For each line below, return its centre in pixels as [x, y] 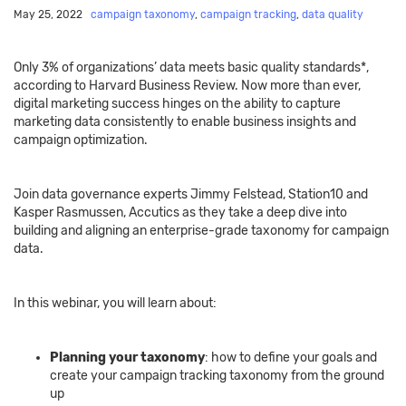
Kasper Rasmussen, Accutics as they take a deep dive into [180, 213]
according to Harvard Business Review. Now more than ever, [187, 86]
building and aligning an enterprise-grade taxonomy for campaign [201, 231]
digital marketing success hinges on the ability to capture [177, 104]
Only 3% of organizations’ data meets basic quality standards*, [191, 68]
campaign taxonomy [143, 15]
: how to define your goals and [291, 358]
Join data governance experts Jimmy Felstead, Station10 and [191, 195]
